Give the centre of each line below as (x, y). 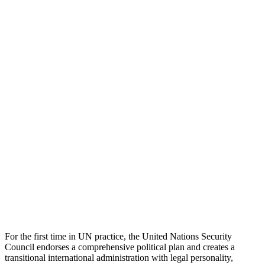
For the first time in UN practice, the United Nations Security (118, 237)
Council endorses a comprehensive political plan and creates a (120, 247)
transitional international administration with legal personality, (119, 258)
